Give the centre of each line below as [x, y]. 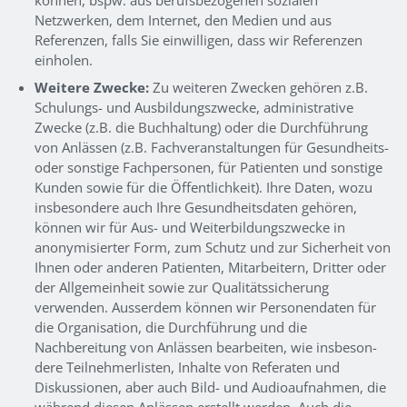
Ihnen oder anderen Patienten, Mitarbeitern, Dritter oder [210, 267]
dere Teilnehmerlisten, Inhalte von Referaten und [187, 367]
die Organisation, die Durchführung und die [170, 327]
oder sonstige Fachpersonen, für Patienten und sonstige [208, 167]
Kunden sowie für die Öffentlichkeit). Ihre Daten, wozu [203, 187]
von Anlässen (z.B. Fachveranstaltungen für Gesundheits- [211, 147]
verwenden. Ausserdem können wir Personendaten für [205, 307]
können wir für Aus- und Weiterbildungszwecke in [189, 227]
